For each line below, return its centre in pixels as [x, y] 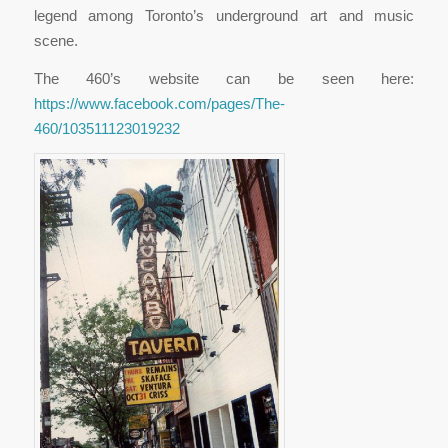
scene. [55, 41]
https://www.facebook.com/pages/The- [159, 103]
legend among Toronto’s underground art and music [224, 16]
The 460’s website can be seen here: [224, 78]
